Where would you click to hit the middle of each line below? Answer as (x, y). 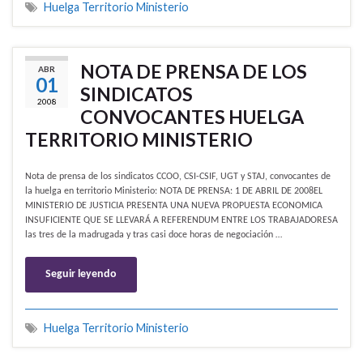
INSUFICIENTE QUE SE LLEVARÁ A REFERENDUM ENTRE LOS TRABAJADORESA (181, 221)
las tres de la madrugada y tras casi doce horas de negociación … (154, 235)
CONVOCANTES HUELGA (192, 117)
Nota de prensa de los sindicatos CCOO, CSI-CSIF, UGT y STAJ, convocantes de (178, 177)
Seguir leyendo (81, 275)
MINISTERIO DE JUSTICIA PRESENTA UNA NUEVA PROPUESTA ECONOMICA (174, 206)
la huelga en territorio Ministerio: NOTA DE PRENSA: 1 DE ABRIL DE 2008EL (174, 192)
